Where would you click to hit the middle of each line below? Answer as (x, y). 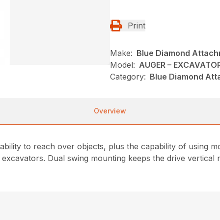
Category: (128, 77)
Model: (123, 65)
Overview (110, 111)
